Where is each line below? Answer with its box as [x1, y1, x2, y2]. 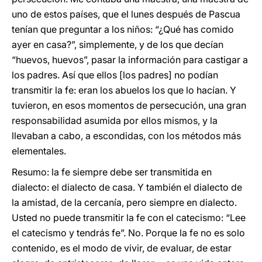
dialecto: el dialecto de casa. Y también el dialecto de [12, 181, 242, 193]
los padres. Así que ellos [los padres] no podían [12, 69, 218, 81]
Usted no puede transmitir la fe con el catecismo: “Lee [12, 212, 246, 223]
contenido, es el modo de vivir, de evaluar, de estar [12, 242, 232, 254]
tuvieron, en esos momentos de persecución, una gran [12, 99, 246, 111]
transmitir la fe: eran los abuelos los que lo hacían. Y [12, 84, 236, 96]
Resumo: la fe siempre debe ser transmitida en [12, 166, 212, 178]
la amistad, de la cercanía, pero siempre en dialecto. [12, 196, 237, 208]
